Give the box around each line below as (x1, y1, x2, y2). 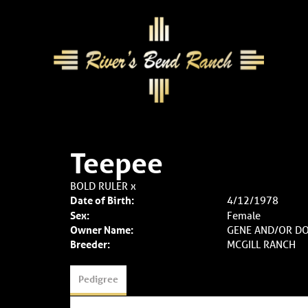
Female (226, 208, 261, 222)
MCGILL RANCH (226, 237, 296, 251)
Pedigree (78, 272, 118, 285)
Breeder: (70, 237, 110, 251)
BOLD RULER (70, 179, 128, 192)
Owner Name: (70, 223, 133, 236)
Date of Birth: (70, 193, 134, 207)
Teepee (70, 146, 163, 180)
